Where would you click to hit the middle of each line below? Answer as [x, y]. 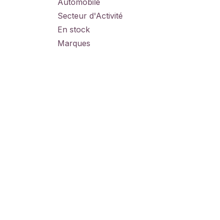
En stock [74, 29]
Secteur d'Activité [90, 16]
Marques [74, 43]
